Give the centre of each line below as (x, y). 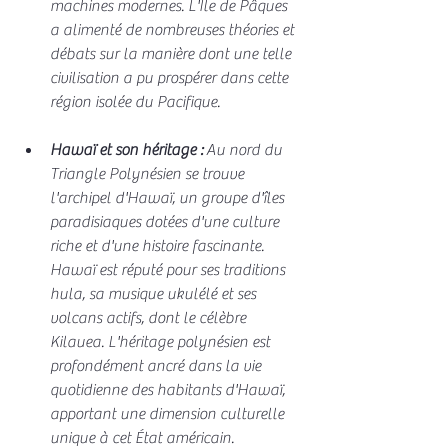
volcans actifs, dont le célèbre (150, 317)
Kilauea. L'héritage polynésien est (162, 341)
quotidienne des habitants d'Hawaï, (169, 389)
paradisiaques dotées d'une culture (166, 221)
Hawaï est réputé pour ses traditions (169, 269)
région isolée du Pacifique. (135, 101)
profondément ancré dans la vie (157, 365)
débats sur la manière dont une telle (172, 53)
